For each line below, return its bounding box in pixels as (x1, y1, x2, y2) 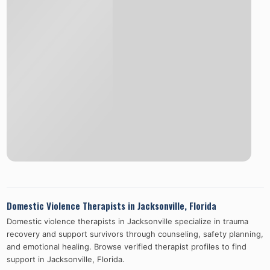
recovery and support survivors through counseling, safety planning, (6, 230, 263, 239)
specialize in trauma (172, 217, 248, 226)
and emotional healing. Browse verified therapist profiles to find (6, 242, 246, 251)
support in (6, 255, 47, 264)
